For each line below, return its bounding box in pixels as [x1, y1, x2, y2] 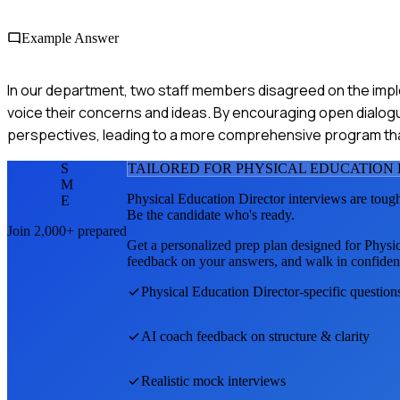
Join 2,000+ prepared [7, 222, 127, 238]
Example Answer [21, 29, 119, 46]
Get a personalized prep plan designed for [127, 237, 364, 253]
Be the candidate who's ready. [127, 206, 295, 222]
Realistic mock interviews [141, 372, 286, 388]
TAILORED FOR [128, 160, 236, 176]
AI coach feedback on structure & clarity [141, 328, 370, 344]
